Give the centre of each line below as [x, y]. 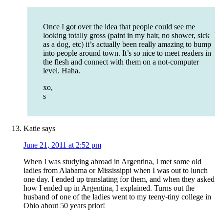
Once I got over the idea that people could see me [119, 27]
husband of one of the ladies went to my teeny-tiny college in [117, 197]
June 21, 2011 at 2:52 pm [62, 145]
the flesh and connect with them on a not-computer [121, 62]
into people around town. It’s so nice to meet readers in [127, 53]
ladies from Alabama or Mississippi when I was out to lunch [116, 171]
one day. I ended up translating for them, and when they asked [119, 179]
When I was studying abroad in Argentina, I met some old [112, 162]
